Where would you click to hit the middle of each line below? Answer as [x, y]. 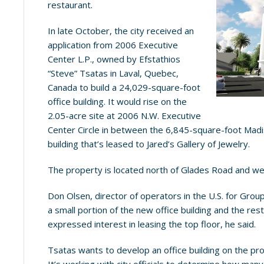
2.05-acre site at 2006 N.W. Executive [125, 115]
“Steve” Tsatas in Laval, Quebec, [113, 73]
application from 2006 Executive [113, 45]
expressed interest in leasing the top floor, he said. [152, 224]
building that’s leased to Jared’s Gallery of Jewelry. [149, 144]
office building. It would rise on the [118, 101]
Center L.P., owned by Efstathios [114, 59]
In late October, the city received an [121, 31]
